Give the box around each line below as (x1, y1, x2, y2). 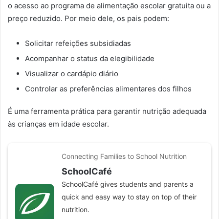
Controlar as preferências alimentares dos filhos (25, 84, 192, 93)
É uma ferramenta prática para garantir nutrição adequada (8, 106, 206, 116)
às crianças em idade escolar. (8, 119, 109, 129)
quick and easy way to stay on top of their (62, 192, 197, 201)
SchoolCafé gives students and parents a (62, 179, 194, 188)
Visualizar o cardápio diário (25, 68, 118, 78)
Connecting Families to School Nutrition (62, 152, 187, 160)
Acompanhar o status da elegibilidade (25, 53, 154, 63)
